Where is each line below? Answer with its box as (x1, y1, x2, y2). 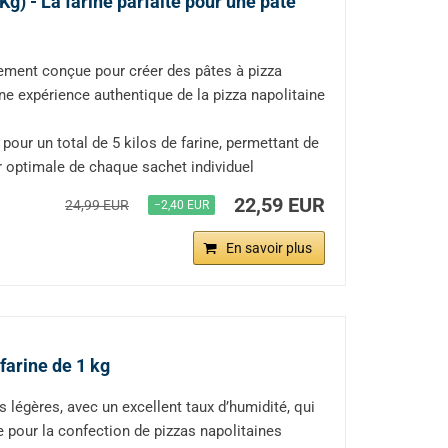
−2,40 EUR (154, 198, 209, 213)
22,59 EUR (234, 193, 325, 218)
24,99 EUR (65, 197, 129, 214)
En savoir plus (226, 240, 312, 257)
